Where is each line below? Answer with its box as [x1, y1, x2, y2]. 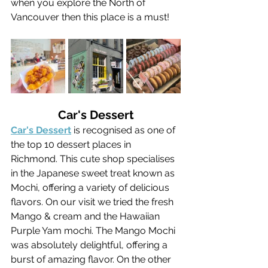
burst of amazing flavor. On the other [11, 253, 173, 265]
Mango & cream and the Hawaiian [11, 210, 162, 222]
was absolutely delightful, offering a [11, 239, 170, 251]
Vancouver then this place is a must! [11, 11, 169, 23]
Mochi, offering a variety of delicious [11, 181, 172, 193]
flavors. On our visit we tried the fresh [11, 196, 176, 208]
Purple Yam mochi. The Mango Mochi [11, 224, 178, 236]
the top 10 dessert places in [11, 138, 133, 150]
